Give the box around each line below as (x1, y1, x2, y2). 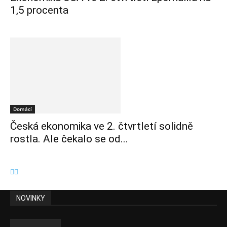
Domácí (13, 105, 32, 113)
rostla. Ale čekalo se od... (10, 133, 128, 145)
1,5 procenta (10, 4, 68, 17)
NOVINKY (16, 194, 45, 203)
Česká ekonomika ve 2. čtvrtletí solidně (10, 120, 193, 133)
